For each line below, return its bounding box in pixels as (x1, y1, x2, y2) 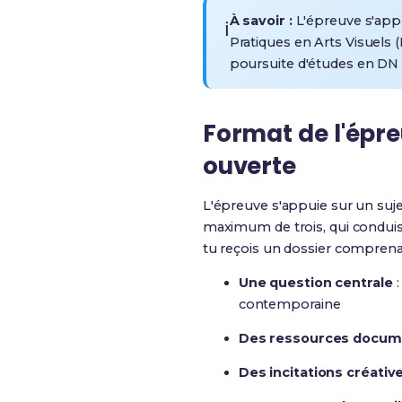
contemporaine (238, 296, 341, 312)
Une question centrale (238, 275, 393, 291)
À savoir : (229, 13, 293, 29)
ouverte (202, 150, 297, 182)
